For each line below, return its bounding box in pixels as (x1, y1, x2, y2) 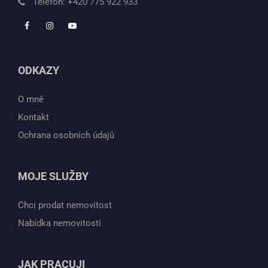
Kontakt (18, 112, 49, 123)
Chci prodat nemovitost (18, 200, 112, 211)
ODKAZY (18, 64, 59, 77)
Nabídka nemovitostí (18, 218, 101, 229)
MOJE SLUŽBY (18, 170, 89, 183)
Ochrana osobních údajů (18, 130, 114, 141)
